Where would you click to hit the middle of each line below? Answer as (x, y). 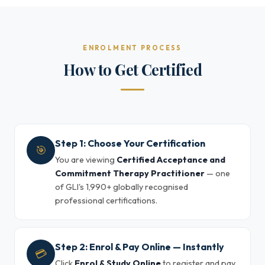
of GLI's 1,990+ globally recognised (122, 187)
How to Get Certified (132, 69)
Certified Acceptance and (171, 160)
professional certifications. (106, 201)
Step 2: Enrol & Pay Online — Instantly (140, 247)
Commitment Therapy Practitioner (130, 173)
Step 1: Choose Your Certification (130, 143)
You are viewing (86, 160)
